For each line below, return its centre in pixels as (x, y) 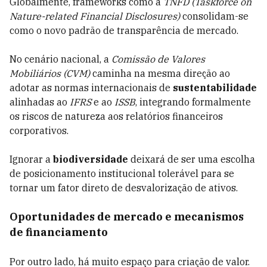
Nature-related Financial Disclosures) (95, 16)
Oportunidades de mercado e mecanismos (127, 217)
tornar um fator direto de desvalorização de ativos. (124, 188)
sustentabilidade (215, 88)
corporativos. (39, 131)
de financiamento (59, 232)
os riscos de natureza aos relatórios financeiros (116, 116)
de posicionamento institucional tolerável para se (122, 173)
